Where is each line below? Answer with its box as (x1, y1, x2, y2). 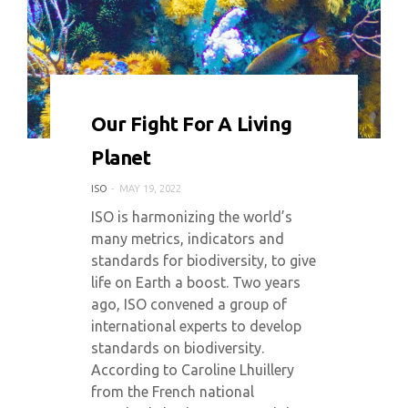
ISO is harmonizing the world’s (91, 209, 292, 225)
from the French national (91, 383, 254, 400)
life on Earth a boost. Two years (91, 274, 301, 291)
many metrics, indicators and (91, 230, 284, 247)
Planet (91, 146, 151, 168)
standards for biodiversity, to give (91, 252, 316, 269)
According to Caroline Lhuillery (91, 362, 294, 378)
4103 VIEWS (189, 107, 243, 117)
